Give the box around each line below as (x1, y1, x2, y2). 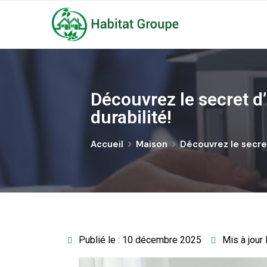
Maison (136, 138, 167, 150)
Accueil (91, 138, 123, 150)
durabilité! (91, 107, 172, 128)
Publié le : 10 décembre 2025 (79, 234, 201, 246)
